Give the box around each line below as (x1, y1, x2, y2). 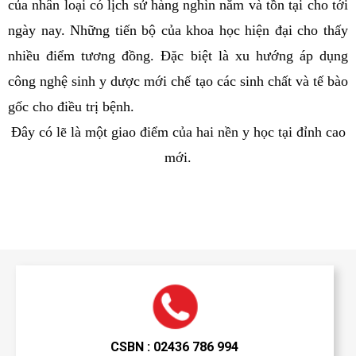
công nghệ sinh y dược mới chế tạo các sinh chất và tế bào (8, 73, 348, 89)
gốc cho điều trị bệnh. (8, 99, 134, 114)
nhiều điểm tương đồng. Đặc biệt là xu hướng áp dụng (8, 48, 348, 64)
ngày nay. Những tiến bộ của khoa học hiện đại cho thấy (8, 22, 348, 38)
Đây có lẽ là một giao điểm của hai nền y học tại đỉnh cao (10, 124, 346, 140)
